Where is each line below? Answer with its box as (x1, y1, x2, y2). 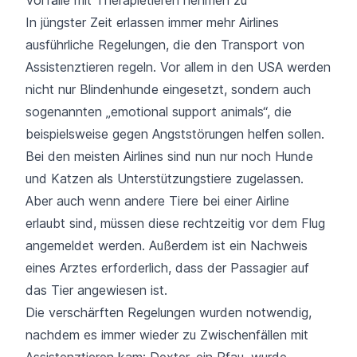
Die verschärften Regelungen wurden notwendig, (25, 304, 312, 320)
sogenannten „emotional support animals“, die (25, 103, 292, 120)
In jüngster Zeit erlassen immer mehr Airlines (25, 14, 279, 30)
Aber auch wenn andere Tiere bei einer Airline (25, 192, 289, 209)
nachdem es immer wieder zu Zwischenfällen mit (25, 326, 308, 343)
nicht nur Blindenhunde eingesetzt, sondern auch (25, 80, 311, 97)
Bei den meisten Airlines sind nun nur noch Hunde (25, 147, 313, 164)
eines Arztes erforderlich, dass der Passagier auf (25, 259, 309, 276)
